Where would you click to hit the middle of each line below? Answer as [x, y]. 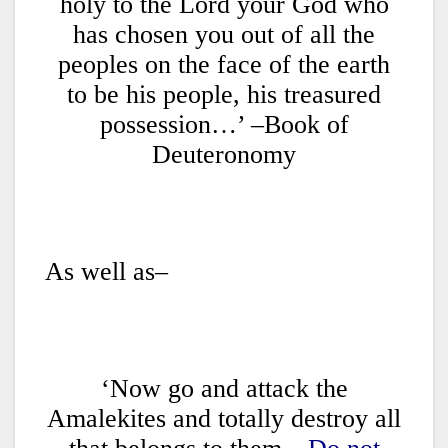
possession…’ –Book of [224, 125]
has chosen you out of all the [224, 35]
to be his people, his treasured [224, 95]
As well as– [106, 272]
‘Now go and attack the [224, 389]
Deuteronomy [224, 155]
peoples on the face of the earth [224, 65]
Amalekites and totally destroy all [224, 419]
